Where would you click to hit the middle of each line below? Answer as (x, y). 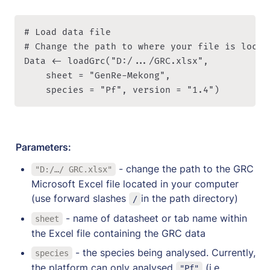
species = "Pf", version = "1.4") (122, 90)
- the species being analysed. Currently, (164, 253)
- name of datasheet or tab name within (155, 218)
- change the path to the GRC (184, 169)
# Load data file (67, 33)
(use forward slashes (80, 199)
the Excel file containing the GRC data (118, 234)
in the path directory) (189, 199)
